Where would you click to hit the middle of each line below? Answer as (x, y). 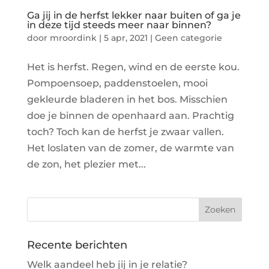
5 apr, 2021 (125, 38)
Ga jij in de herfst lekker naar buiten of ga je (134, 16)
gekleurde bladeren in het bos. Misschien (127, 100)
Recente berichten (77, 245)
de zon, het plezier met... (86, 165)
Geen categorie (188, 38)
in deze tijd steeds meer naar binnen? (119, 25)
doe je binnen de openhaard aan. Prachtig (130, 116)
